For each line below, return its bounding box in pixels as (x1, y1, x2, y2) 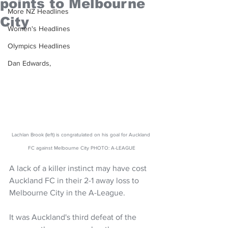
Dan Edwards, (8, 59, 51, 67)
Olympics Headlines (8, 42, 70, 50)
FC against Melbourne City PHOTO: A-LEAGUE (27, 145, 135, 151)
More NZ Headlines (8, 7, 69, 15)
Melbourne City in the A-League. (9, 188, 125, 197)
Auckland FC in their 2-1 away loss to (9, 176, 141, 185)
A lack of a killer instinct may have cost (9, 163, 149, 173)
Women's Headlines (8, 24, 70, 33)
